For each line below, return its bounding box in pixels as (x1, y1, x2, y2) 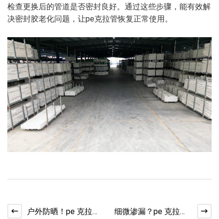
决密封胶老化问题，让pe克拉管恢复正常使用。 (7, 14, 173, 24)
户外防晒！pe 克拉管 (27, 206, 100, 216)
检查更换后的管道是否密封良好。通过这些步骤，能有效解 (7, 2, 211, 12)
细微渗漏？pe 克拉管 (114, 206, 188, 216)
